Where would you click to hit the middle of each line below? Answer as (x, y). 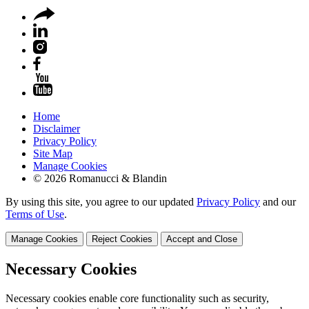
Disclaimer (57, 128)
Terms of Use (35, 214)
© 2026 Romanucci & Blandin (100, 178)
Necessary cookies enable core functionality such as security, (137, 298)
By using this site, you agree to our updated (101, 201)
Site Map (53, 153)
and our (278, 201)
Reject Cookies (122, 239)
